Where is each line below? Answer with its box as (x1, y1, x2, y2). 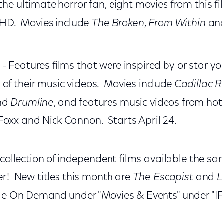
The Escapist (132, 172, 193, 183)
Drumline (10, 98, 54, 108)
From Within (148, 18, 206, 29)
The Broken (91, 18, 144, 29)
